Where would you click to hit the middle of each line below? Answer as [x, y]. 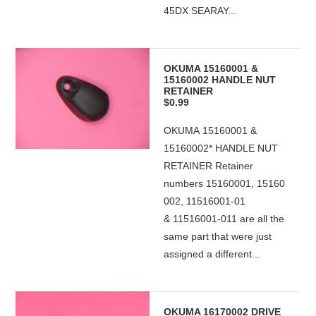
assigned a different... [212, 254]
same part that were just [218, 236]
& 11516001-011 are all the [224, 219]
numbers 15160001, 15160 [225, 183]
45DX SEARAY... [200, 11]
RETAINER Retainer [209, 166]
